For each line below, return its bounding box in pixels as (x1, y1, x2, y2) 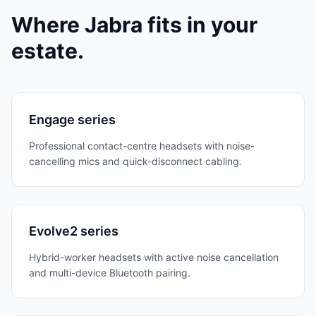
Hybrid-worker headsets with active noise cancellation (29, 251, 279, 263)
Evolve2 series (29, 224, 119, 238)
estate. (11, 38, 84, 63)
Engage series (29, 112, 116, 127)
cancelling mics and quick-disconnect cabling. (29, 155, 242, 167)
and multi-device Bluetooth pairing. (29, 267, 190, 279)
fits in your (142, 12, 257, 37)
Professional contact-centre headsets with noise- (29, 140, 255, 152)
